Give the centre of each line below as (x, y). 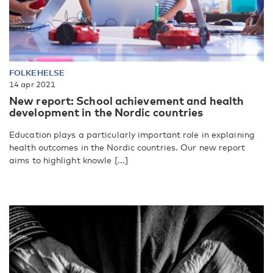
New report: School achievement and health (127, 100)
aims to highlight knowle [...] (69, 160)
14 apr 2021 (33, 84)
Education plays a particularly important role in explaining (132, 134)
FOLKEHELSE (37, 72)
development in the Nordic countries (106, 112)
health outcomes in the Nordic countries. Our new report (127, 147)
